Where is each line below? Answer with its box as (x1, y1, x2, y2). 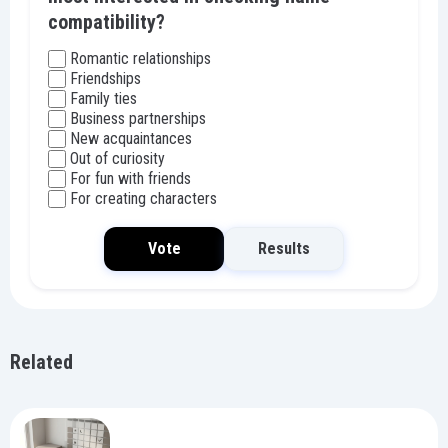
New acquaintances (70, 129, 192, 148)
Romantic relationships (70, 49, 211, 68)
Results (258, 239, 310, 258)
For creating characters (70, 189, 217, 208)
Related (10, 350, 73, 374)
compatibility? (48, 10, 165, 34)
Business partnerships (70, 109, 206, 128)
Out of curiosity (70, 149, 165, 168)
